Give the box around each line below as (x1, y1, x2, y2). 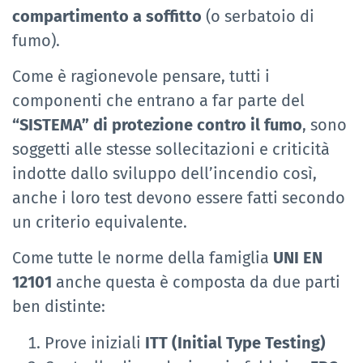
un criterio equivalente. (12, 212, 187, 233)
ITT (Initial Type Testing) (145, 332, 326, 352)
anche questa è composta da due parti (52, 272, 340, 293)
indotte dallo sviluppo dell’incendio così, (12, 164, 317, 184)
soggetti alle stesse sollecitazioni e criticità (12, 139, 330, 160)
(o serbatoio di (202, 6, 314, 26)
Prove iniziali (45, 332, 145, 352)
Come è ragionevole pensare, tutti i (12, 66, 270, 87)
